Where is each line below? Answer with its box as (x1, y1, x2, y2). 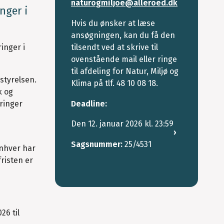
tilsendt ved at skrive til (71, 42, 158, 52)
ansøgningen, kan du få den (71, 30, 175, 40)
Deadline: (71, 98, 107, 108)
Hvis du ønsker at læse (71, 18, 155, 28)
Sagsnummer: (71, 139, 124, 149)
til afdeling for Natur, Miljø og (71, 66, 178, 76)
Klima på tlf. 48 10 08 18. (71, 78, 158, 88)
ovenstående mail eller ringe (71, 54, 177, 64)
